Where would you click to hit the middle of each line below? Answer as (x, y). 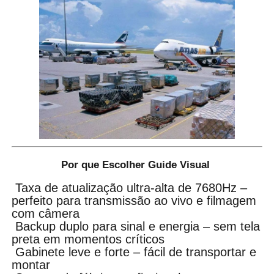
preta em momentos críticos (88, 239)
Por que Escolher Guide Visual (137, 165)
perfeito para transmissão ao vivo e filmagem (134, 200)
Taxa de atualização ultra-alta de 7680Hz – (130, 187)
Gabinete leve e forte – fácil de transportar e (134, 252)
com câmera (46, 213)
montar (31, 265)
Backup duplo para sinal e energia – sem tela (136, 226)
